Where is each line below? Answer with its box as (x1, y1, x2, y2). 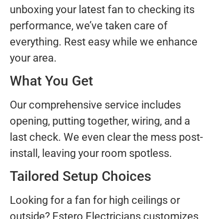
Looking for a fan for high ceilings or (10, 194, 180, 207)
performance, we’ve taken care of (10, 19, 168, 32)
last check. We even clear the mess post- (10, 131, 203, 143)
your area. (10, 51, 57, 64)
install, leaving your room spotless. (10, 147, 172, 159)
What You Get (10, 72, 93, 89)
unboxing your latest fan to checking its (10, 3, 195, 16)
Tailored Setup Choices (10, 168, 151, 185)
